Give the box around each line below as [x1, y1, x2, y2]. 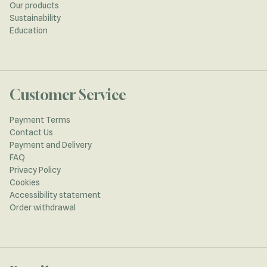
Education [10, 25, 48, 35]
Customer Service [10, 86, 126, 103]
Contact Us [10, 127, 53, 137]
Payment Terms [10, 114, 70, 125]
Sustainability [10, 13, 61, 23]
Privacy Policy [10, 164, 61, 175]
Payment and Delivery [10, 139, 92, 150]
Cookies [10, 177, 40, 187]
